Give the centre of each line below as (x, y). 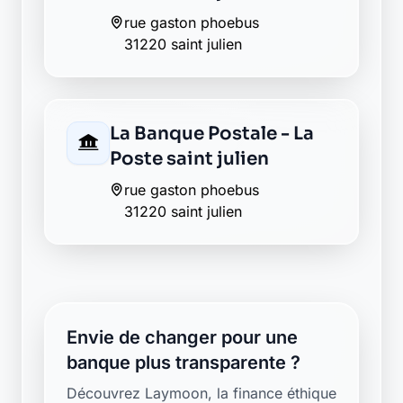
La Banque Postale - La (212, 134)
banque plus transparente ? (184, 363)
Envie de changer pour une (182, 337)
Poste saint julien (189, 159)
